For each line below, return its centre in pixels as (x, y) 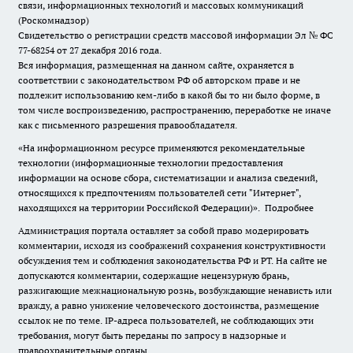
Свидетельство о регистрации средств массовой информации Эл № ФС (176, 35)
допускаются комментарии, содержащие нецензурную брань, (154, 276)
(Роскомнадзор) (54, 20)
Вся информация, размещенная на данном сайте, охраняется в (156, 65)
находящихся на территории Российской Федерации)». (141, 208)
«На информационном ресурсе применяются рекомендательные (162, 148)
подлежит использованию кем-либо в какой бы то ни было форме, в (169, 95)
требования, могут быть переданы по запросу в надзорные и (152, 336)
